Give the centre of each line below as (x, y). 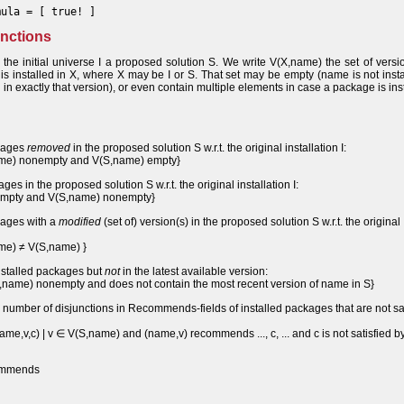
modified (80, 222)
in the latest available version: (194, 271)
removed (49, 148)
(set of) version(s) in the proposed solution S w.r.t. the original (251, 222)
